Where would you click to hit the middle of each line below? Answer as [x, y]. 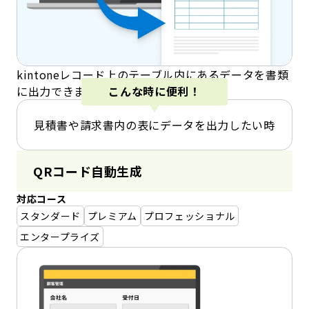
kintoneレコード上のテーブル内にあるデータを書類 [153, 74]
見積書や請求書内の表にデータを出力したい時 [154, 124]
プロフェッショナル [190, 216]
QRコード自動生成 [88, 171]
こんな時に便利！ [154, 91]
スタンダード [50, 216]
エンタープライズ [60, 236]
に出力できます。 [62, 91]
